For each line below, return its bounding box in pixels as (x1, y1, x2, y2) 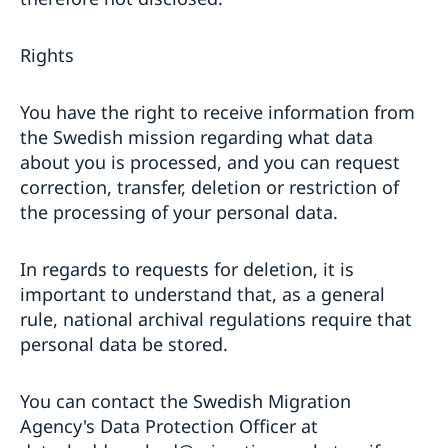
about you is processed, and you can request (20, 149, 400, 174)
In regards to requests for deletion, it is (20, 256, 354, 281)
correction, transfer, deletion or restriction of (20, 174, 399, 199)
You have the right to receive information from (20, 99, 415, 124)
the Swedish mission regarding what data (20, 124, 373, 149)
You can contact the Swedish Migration (20, 388, 351, 413)
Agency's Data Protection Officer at (20, 413, 318, 438)
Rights (20, 42, 74, 67)
